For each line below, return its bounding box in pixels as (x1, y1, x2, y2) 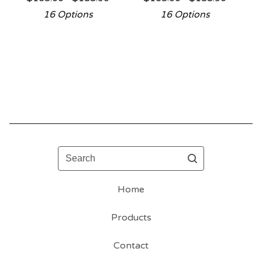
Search (57, 147, 88, 158)
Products (111, 212, 151, 223)
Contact (113, 240, 149, 251)
